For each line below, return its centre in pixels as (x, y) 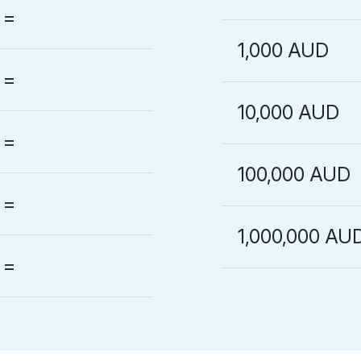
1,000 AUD (284, 50)
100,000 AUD (295, 174)
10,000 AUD (289, 112)
